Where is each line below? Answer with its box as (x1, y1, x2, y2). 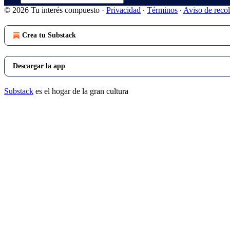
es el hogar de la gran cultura (33, 87, 128, 95)
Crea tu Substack (22, 31, 76, 39)
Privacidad (106, 6, 141, 14)
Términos (147, 6, 178, 14)
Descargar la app (13, 62, 65, 70)
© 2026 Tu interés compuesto (4, 6, 102, 14)
